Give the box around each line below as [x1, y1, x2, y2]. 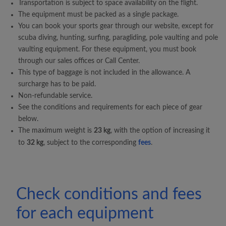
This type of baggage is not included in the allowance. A [18, 69, 190, 76]
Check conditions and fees [16, 186, 202, 202]
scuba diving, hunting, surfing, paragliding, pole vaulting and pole [18, 34, 218, 41]
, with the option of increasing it [110, 127, 210, 134]
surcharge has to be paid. [18, 81, 96, 88]
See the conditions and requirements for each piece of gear [18, 104, 202, 111]
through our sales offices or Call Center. [18, 58, 142, 65]
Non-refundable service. [18, 92, 92, 99]
